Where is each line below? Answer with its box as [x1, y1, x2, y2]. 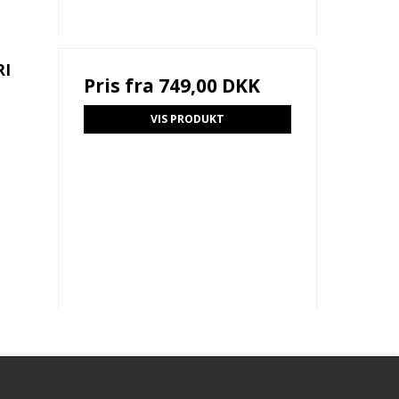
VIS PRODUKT [150, 111, 224, 127]
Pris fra [83, 73, 159, 99]
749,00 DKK [158, 73, 260, 99]
